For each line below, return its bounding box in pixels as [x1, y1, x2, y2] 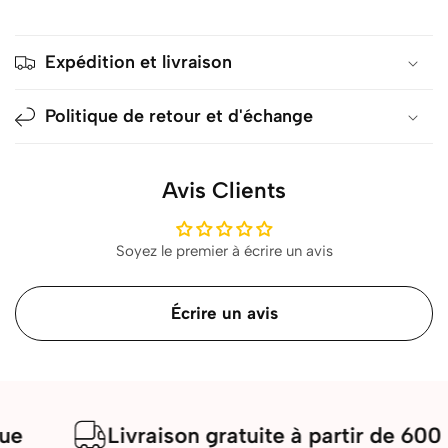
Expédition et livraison [45, 51, 232, 74]
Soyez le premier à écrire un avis [115, 242, 333, 261]
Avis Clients [162, 177, 286, 205]
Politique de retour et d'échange [45, 105, 313, 128]
